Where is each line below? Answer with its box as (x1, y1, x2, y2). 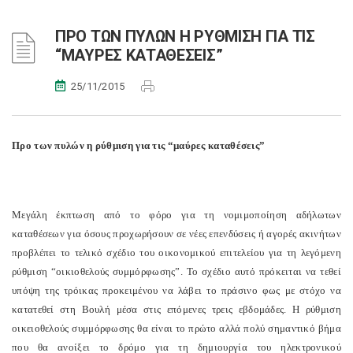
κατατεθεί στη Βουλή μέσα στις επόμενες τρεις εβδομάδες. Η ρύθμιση (12, 303, 341, 315)
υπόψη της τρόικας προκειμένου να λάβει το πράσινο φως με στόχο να (12, 284, 341, 296)
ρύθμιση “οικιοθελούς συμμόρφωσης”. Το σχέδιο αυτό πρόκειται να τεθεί (12, 266, 341, 277)
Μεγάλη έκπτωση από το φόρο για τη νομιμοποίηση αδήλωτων (12, 209, 341, 221)
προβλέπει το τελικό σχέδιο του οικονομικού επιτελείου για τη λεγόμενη (12, 247, 341, 258)
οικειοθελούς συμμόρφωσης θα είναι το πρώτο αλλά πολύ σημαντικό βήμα (12, 322, 341, 334)
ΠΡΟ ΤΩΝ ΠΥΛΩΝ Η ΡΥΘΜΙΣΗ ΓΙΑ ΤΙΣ (55, 27, 315, 46)
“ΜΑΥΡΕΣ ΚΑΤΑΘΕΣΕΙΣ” (55, 46, 223, 65)
